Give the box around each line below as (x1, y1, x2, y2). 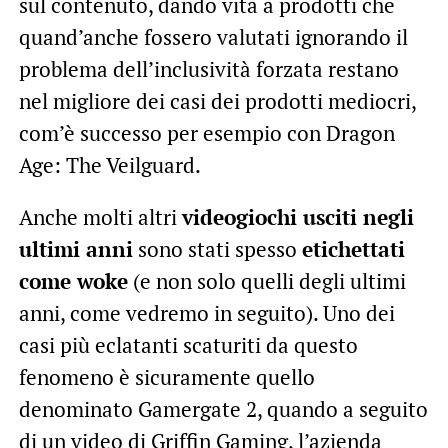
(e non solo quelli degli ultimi (127, 266, 406, 295)
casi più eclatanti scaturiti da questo (18, 330, 358, 359)
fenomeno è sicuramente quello (18, 362, 315, 391)
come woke (18, 266, 128, 295)
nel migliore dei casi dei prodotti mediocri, (18, 86, 416, 115)
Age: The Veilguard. (18, 150, 201, 179)
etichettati (301, 234, 405, 263)
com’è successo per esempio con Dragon (18, 118, 395, 147)
